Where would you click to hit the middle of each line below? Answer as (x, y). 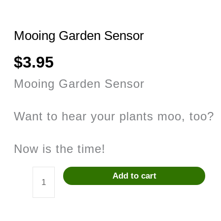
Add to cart (134, 176)
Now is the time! (60, 148)
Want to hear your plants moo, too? (114, 116)
